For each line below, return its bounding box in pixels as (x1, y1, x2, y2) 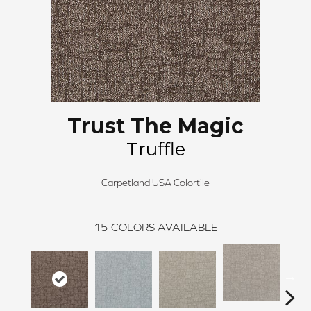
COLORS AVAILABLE (110, 221, 218, 234)
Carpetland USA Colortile (101, 177, 210, 189)
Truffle (126, 138, 185, 161)
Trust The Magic (67, 113, 244, 140)
